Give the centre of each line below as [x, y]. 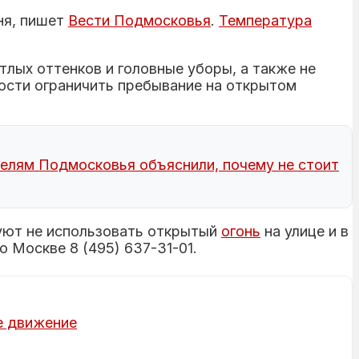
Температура [265, 20]
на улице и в [305, 231]
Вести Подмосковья [139, 20]
